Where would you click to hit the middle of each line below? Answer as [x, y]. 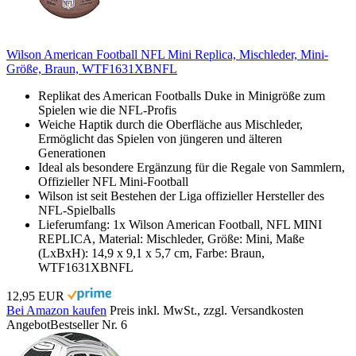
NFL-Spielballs [77, 210]
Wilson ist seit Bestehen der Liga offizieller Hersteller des [181, 195]
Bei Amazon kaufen [56, 310]
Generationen [72, 153]
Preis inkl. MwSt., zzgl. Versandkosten [207, 310]
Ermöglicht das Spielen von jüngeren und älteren [160, 138]
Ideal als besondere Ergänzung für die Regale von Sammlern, [192, 167]
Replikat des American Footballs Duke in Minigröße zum [182, 95]
